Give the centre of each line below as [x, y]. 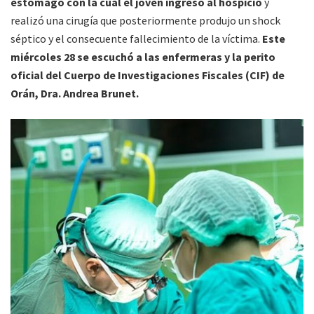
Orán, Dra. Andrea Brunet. [75, 93]
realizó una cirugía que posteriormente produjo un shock [145, 20]
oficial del [36, 75]
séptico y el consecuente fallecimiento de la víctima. [135, 38]
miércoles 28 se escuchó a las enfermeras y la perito [143, 56]
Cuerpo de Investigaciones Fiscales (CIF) [167, 75]
